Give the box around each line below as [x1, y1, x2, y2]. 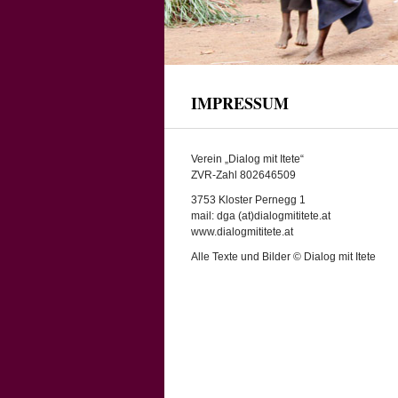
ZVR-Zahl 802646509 [190, 169, 296, 181]
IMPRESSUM [190, 92, 289, 115]
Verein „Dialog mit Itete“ [190, 153, 304, 165]
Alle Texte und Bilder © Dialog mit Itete [190, 251, 376, 263]
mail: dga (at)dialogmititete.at [190, 210, 330, 222]
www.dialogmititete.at [190, 226, 293, 238]
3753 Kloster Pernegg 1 [190, 194, 306, 206]
